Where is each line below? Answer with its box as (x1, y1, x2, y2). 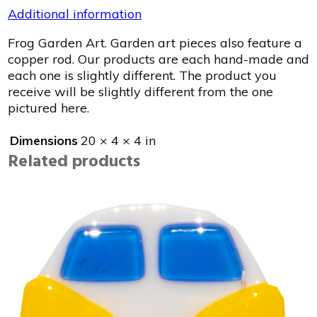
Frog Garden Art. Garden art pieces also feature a (8, 35, 302, 52)
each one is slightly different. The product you (8, 67, 277, 84)
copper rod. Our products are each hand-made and (8, 51, 309, 68)
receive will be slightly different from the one (8, 83, 273, 100)
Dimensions (10, 132, 78, 149)
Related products (8, 149, 140, 176)
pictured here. (8, 100, 89, 117)
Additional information (8, 6, 142, 23)
